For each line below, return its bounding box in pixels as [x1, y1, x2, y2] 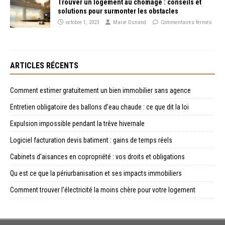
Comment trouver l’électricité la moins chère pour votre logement [10, 185, 195, 194]
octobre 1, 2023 [66, 19, 99, 26]
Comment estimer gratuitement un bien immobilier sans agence [10, 86, 191, 94]
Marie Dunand [113, 19, 146, 26]
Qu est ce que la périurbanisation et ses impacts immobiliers [10, 169, 182, 177]
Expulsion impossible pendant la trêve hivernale [10, 119, 145, 128]
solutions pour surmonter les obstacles [58, 7, 178, 15]
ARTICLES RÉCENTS [10, 60, 78, 70]
